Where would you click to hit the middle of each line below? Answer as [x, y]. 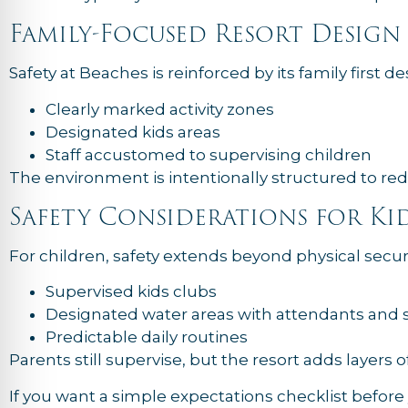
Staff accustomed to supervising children [209, 154]
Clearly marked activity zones [160, 109]
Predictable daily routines [147, 337]
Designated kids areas [133, 132]
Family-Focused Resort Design [205, 34]
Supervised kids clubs [131, 292]
